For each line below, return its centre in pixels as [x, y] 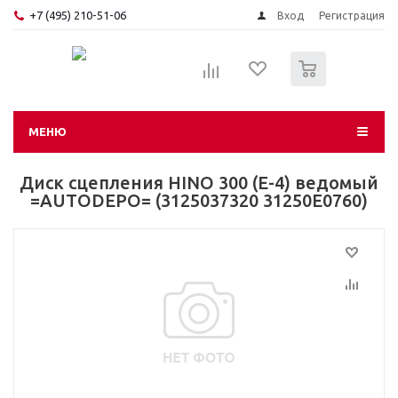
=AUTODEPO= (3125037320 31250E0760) [199, 200]
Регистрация [352, 16]
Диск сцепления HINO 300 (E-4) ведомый [199, 183]
